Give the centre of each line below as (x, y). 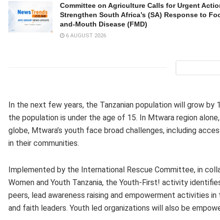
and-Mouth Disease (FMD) (104, 24)
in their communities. (44, 143)
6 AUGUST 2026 (85, 35)
